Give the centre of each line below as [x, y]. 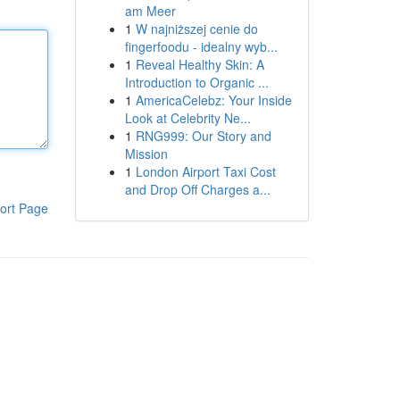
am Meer [150, 11]
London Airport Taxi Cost [205, 171]
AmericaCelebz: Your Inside [213, 100]
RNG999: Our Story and [203, 136]
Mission [146, 154]
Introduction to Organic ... [196, 82]
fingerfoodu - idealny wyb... [201, 46]
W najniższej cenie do [196, 29]
